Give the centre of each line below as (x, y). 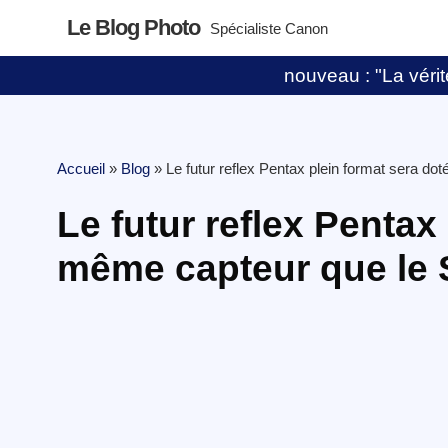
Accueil (81, 168)
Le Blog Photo (134, 27)
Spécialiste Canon (269, 28)
